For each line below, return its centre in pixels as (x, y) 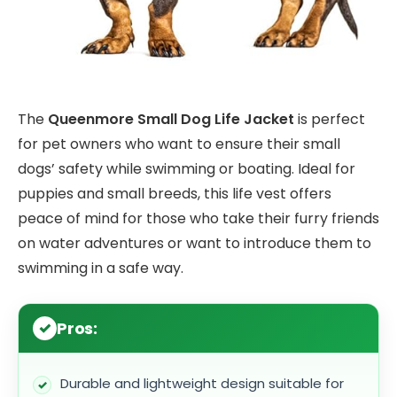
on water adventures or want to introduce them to (195, 244)
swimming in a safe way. (101, 269)
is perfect (330, 120)
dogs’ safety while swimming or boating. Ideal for (187, 169)
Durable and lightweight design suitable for (202, 383)
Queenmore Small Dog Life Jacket (171, 120)
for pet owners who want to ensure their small (179, 144)
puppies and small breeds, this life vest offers (175, 194)
